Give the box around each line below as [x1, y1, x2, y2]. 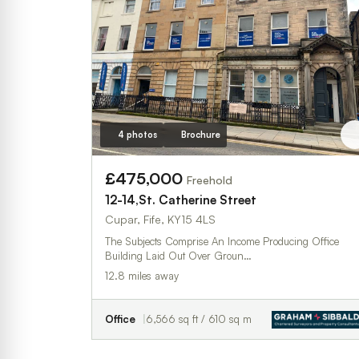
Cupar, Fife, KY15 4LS [105, 212, 216, 226]
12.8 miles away [105, 269, 179, 282]
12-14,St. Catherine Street [105, 192, 256, 208]
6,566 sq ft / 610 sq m [146, 313, 252, 325]
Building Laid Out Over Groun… [105, 249, 252, 262]
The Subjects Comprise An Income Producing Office [105, 235, 339, 248]
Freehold [187, 173, 232, 187]
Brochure [180, 129, 220, 140]
